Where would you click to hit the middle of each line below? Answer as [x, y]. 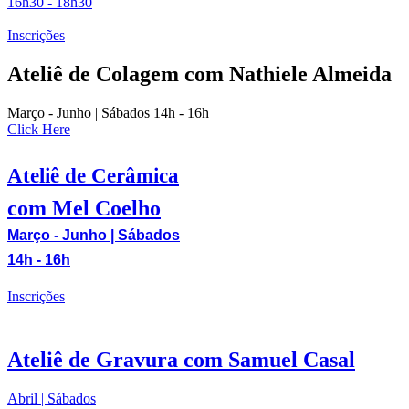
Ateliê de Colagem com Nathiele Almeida [199, 73]
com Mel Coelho [84, 209]
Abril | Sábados [52, 398]
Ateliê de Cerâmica [93, 175]
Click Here [39, 129]
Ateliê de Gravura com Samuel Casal [181, 360]
